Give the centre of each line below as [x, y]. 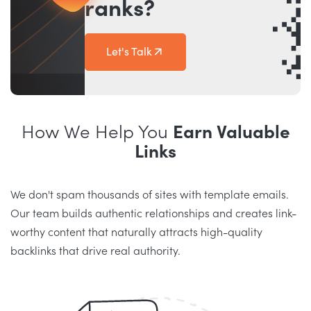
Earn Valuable [231, 133]
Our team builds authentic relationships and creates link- [153, 214]
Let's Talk [129, 52]
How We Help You [97, 133]
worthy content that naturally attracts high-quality [136, 233]
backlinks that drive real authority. [95, 252]
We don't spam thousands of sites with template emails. [150, 195]
